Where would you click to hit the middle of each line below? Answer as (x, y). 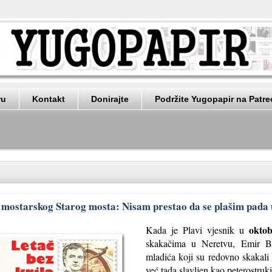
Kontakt (49, 99)
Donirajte (110, 99)
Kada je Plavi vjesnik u (197, 229)
